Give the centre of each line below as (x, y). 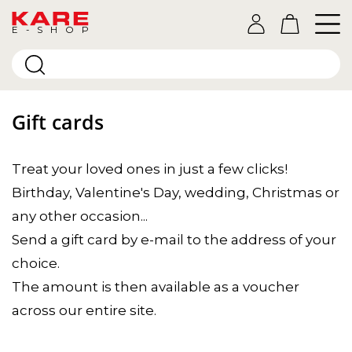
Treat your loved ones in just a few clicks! (150, 169)
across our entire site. (84, 310)
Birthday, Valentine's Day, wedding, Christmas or (176, 192)
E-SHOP (51, 29)
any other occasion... (80, 216)
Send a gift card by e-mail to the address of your (174, 240)
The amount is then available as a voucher (156, 287)
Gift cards (58, 122)
